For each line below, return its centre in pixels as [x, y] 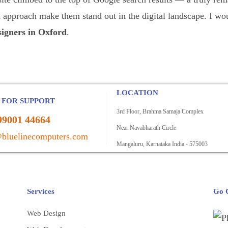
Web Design [46, 213]
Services [40, 191]
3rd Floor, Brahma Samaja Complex [160, 111]
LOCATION [138, 93]
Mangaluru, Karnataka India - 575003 [162, 144]
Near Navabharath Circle [147, 128]
